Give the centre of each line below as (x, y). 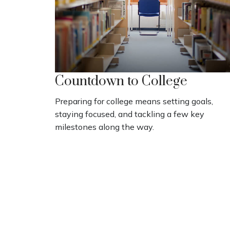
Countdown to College (121, 82)
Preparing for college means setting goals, (134, 101)
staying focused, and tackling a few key (130, 114)
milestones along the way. (104, 127)
